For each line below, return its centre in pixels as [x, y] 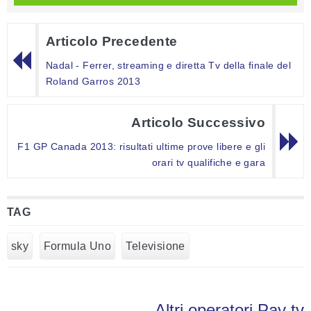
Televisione [155, 246]
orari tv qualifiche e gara [208, 163]
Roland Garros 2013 [93, 82]
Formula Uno [77, 246]
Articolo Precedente [112, 42]
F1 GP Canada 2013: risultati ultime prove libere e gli [141, 147]
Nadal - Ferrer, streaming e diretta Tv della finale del [168, 66]
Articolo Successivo [198, 123]
